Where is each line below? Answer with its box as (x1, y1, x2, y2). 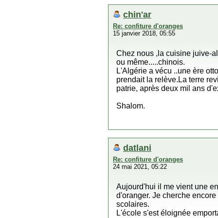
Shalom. (116, 102, 145, 110)
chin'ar (123, 9, 151, 19)
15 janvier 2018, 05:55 (113, 30, 175, 37)
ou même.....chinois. (116, 58, 185, 66)
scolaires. (116, 200, 149, 208)
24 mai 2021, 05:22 (113, 163, 167, 170)
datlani (123, 143, 151, 153)
